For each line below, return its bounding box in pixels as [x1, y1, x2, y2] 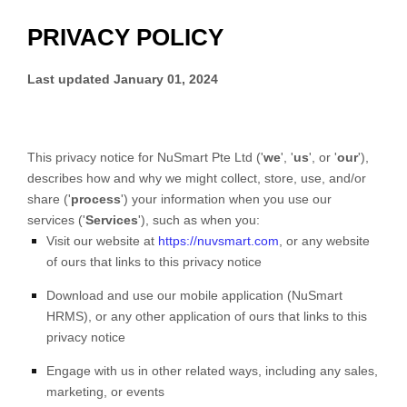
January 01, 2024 [114, 71, 218, 86]
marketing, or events [46, 383, 164, 399]
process [71, 191, 121, 206]
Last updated [27, 71, 114, 86]
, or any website [279, 233, 370, 248]
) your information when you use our [124, 191, 332, 206]
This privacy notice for [27, 149, 157, 164]
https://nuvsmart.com [158, 233, 279, 248]
